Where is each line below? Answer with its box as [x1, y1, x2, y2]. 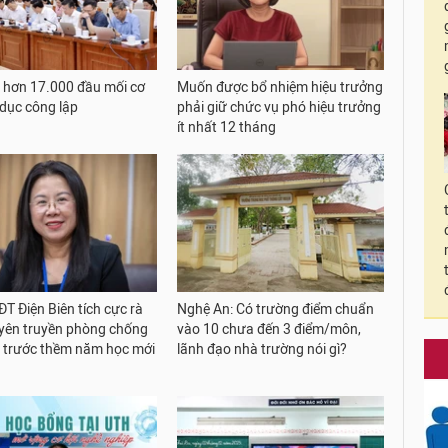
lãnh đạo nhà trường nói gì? [177, 340, 348, 358]
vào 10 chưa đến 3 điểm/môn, [177, 320, 362, 338]
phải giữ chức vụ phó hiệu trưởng [177, 98, 382, 116]
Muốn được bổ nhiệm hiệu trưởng [177, 78, 384, 96]
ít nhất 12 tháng [177, 118, 277, 136]
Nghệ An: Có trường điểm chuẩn [177, 300, 375, 318]
